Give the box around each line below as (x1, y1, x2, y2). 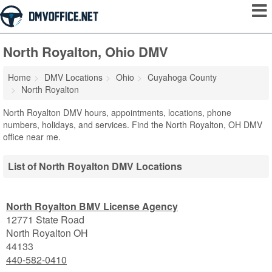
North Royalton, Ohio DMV (3, 42, 168, 61)
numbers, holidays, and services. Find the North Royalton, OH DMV (3, 118, 262, 131)
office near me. (3, 131, 61, 143)
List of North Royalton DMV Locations (8, 159, 182, 173)
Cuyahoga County (148, 71, 217, 83)
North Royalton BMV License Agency (6, 199, 178, 213)
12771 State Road (6, 212, 84, 226)
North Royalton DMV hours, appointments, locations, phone (3, 106, 231, 118)
